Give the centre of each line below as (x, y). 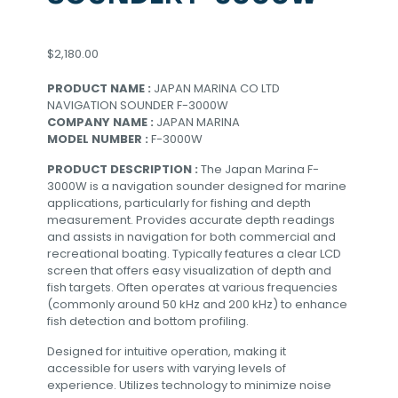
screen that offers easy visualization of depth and (189, 271)
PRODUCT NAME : (100, 88)
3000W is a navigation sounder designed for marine (197, 186)
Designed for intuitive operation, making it (167, 351)
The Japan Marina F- (260, 169)
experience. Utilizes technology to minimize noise (189, 385)
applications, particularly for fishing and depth (179, 203)
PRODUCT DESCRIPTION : (124, 169)
